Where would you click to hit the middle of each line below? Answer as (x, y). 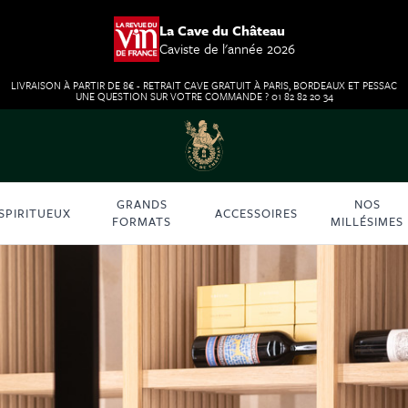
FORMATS (142, 222)
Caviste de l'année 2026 (227, 48)
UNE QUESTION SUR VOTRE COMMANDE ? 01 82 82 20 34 (204, 96)
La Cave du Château (222, 30)
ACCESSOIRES (256, 213)
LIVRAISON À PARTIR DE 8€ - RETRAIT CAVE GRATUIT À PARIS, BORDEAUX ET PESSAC (204, 85)
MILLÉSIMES (367, 222)
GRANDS (142, 204)
